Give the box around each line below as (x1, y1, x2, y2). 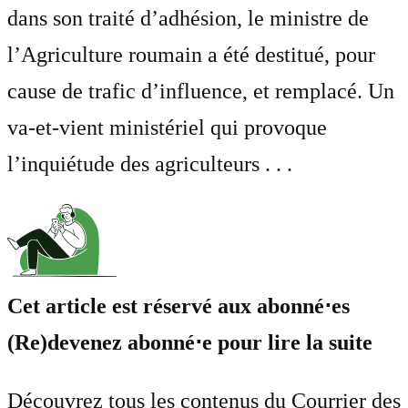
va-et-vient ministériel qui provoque (7, 116, 327, 140)
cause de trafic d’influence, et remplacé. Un (7, 79, 394, 104)
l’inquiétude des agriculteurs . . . (7, 152, 292, 177)
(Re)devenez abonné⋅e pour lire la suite (7, 331, 372, 355)
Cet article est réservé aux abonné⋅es (7, 294, 350, 319)
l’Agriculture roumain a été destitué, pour (7, 43, 375, 67)
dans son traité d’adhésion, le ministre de (7, 6, 369, 31)
